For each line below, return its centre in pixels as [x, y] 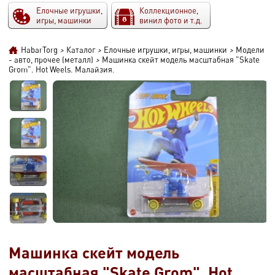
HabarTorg [39, 49]
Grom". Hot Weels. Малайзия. [62, 69]
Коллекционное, [169, 10]
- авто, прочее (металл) [51, 59]
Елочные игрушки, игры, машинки [165, 49]
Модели [250, 49]
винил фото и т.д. [171, 20]
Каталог [81, 49]
